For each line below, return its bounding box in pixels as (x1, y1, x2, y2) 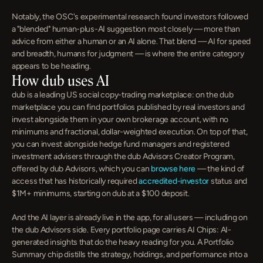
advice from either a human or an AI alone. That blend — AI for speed (12, 36, 251, 46)
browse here (151, 164, 196, 174)
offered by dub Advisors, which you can (12, 164, 151, 174)
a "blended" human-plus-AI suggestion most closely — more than (12, 24, 240, 34)
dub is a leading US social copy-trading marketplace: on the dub (12, 90, 234, 100)
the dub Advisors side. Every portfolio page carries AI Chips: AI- (12, 225, 231, 235)
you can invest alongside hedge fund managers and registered (12, 139, 230, 149)
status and (209, 176, 247, 186)
